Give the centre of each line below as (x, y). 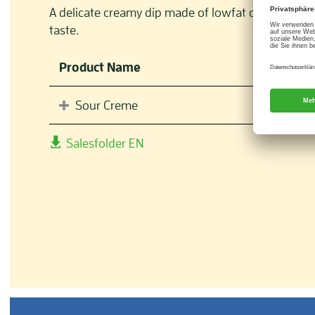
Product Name (100, 67)
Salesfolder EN (103, 143)
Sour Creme (105, 105)
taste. (64, 30)
